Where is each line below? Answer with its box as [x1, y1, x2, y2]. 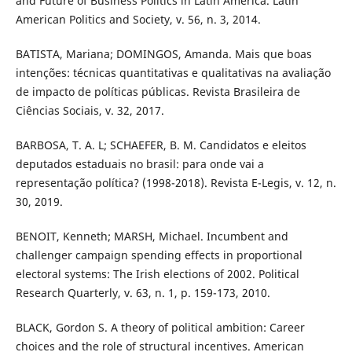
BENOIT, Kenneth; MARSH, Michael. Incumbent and [15, 229, 288, 244]
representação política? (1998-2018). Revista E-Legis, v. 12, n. [15, 175, 336, 191]
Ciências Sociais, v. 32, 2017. [15, 103, 164, 119]
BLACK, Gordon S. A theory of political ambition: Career [15, 320, 305, 335]
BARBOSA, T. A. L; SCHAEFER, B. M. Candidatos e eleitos [15, 137, 306, 153]
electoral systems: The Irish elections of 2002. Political [15, 266, 299, 282]
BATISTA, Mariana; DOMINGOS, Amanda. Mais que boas [15, 46, 312, 62]
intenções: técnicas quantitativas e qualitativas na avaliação [15, 65, 331, 81]
